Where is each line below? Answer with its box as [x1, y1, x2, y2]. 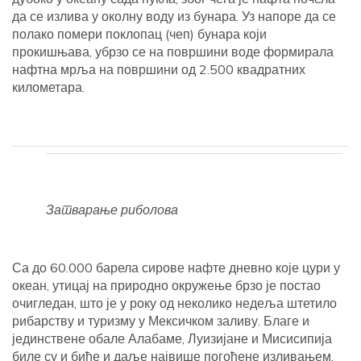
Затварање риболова [46, 201, 178, 218]
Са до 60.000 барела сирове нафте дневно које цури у [12, 259, 340, 276]
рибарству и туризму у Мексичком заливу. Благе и [12, 313, 309, 329]
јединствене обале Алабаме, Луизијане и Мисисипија [12, 330, 332, 346]
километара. [12, 79, 85, 95]
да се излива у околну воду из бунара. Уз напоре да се [12, 8, 336, 24]
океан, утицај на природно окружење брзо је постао [12, 277, 321, 293]
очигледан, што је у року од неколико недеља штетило [12, 295, 337, 311]
